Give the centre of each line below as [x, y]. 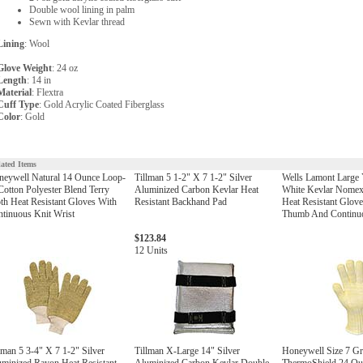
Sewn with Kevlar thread [77, 22]
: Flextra [47, 92]
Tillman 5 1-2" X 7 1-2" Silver [193, 177]
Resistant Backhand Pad [181, 202]
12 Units [151, 250]
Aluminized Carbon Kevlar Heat [196, 190]
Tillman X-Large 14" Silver [187, 351]
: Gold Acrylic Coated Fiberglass [102, 105]
